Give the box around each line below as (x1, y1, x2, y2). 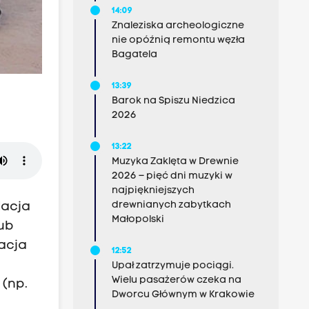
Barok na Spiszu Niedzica (111, 96, 235, 106)
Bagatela (111, 50, 157, 60)
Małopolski (111, 215, 164, 225)
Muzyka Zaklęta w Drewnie (111, 157, 239, 167)
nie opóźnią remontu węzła (111, 35, 245, 46)
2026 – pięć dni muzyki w (111, 171, 232, 181)
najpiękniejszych (111, 186, 195, 196)
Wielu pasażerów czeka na (111, 275, 241, 286)
